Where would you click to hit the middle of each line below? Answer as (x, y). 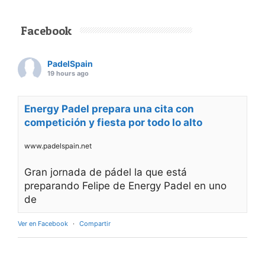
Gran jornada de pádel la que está (106, 172)
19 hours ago (68, 74)
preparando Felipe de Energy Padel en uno (125, 186)
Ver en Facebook (43, 224)
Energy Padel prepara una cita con (109, 109)
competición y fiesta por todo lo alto (113, 123)
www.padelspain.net (58, 146)
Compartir (95, 224)
